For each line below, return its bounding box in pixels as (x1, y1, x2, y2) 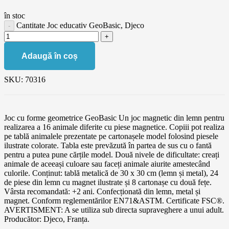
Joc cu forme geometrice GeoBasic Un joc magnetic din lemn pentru (4, 113, 224, 122)
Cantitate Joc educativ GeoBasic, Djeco (16, 20, 144, 30)
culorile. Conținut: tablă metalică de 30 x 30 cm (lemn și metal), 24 (4, 168, 218, 177)
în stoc (4, 11, 25, 20)
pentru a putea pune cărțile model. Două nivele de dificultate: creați (4, 150, 219, 159)
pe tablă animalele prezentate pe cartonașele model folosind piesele (4, 131, 218, 141)
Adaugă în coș (21, 51, 78, 60)
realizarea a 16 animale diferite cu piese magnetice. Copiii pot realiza (4, 122, 224, 131)
